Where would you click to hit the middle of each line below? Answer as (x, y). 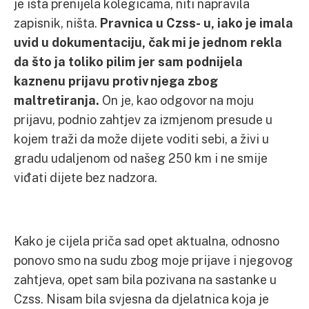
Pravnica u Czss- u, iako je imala (197, 23)
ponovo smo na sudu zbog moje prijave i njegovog (153, 260)
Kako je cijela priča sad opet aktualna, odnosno (147, 241)
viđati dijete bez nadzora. (86, 177)
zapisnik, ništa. (57, 23)
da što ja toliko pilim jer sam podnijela (128, 61)
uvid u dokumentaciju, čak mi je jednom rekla (148, 42)
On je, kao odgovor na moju (178, 100)
